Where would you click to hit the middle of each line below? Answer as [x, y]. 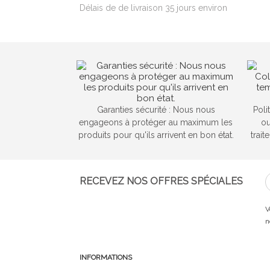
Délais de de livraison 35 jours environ [153, 8]
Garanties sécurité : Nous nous [156, 110]
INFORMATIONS [106, 257]
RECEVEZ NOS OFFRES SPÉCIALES [161, 181]
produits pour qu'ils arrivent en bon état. [156, 135]
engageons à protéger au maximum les [156, 122]
